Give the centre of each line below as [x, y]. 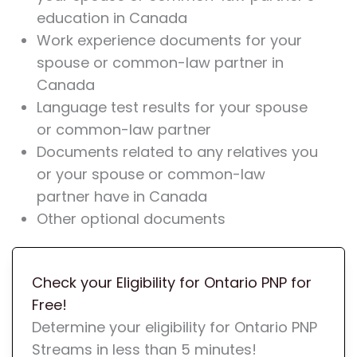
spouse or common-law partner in [160, 63]
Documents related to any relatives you [177, 152]
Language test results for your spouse [172, 108]
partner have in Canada [122, 197]
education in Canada [112, 18]
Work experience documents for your [169, 41]
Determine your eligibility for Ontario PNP [174, 328]
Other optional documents [131, 219]
